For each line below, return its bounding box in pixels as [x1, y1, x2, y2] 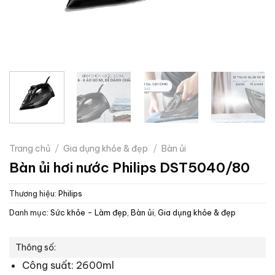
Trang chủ [9, 142, 50, 154]
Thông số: [15, 241, 56, 253]
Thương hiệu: [9, 188, 58, 198]
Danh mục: [9, 207, 50, 217]
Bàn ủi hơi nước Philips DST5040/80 [9, 158, 250, 176]
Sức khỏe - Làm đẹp [50, 207, 127, 217]
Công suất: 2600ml [21, 258, 114, 271]
